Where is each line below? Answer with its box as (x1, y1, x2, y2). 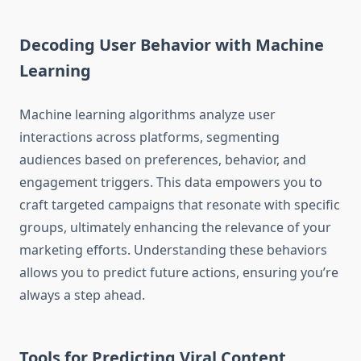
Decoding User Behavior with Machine (19, 34, 324, 56)
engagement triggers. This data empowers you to (19, 173, 322, 192)
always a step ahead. (19, 286, 145, 305)
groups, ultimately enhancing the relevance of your (19, 218, 331, 237)
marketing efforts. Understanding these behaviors (19, 241, 327, 259)
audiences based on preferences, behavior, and (19, 151, 306, 169)
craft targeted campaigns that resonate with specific (19, 196, 340, 214)
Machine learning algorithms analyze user (19, 106, 276, 124)
